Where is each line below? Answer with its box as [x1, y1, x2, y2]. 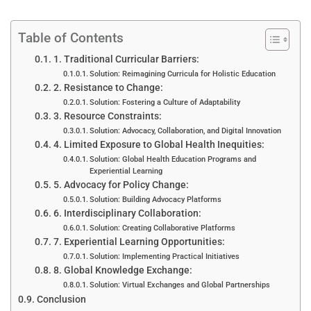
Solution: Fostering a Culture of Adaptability [90, 97, 241, 107]
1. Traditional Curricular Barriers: [53, 53, 199, 65]
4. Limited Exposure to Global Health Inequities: [53, 138, 264, 150]
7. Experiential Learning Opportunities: [53, 235, 225, 247]
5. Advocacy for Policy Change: [53, 178, 189, 190]
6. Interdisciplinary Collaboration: [53, 207, 201, 219]
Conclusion [36, 293, 86, 305]
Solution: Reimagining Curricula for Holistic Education [90, 69, 276, 78]
